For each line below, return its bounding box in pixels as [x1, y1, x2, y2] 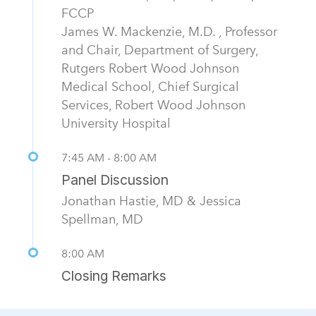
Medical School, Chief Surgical [61, 78, 239, 94]
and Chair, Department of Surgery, [61, 42, 258, 57]
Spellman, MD [61, 211, 143, 226]
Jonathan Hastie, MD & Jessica [61, 193, 241, 208]
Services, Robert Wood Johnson [61, 97, 245, 112]
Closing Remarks [61, 267, 166, 284]
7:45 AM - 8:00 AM [61, 150, 157, 164]
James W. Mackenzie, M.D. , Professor [61, 23, 277, 39]
